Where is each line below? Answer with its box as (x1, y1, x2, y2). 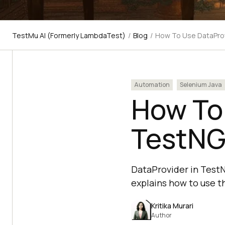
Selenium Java (179, 80, 222, 89)
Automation (134, 80, 170, 89)
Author (151, 210, 172, 219)
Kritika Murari (151, 200, 193, 210)
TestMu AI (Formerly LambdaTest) (12, 31, 126, 40)
